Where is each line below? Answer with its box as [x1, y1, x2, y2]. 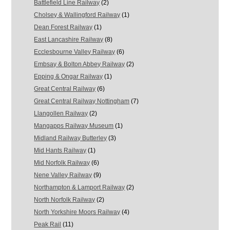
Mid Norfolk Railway [34, 159, 90, 166]
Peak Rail [34, 220, 62, 228]
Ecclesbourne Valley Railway [34, 48, 116, 55]
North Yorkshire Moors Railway [34, 208, 121, 216]
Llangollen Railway [34, 109, 88, 117]
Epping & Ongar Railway [34, 72, 103, 80]
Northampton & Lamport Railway [34, 183, 125, 191]
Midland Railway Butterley [34, 134, 107, 142]
